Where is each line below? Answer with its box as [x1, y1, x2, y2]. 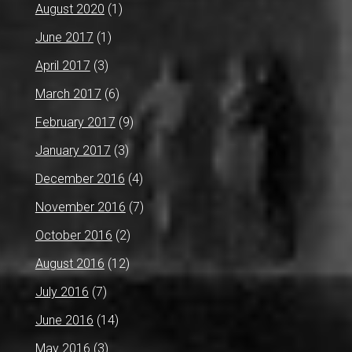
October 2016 [35, 227, 112, 243]
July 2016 [35, 284, 89, 299]
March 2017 [35, 86, 101, 101]
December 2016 [35, 170, 125, 186]
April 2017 [35, 57, 90, 73]
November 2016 [35, 199, 126, 214]
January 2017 [35, 142, 111, 158]
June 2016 [35, 312, 93, 328]
